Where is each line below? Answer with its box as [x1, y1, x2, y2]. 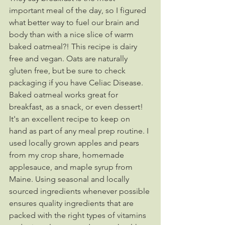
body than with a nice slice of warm [9, 30, 136, 39]
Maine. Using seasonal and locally [9, 174, 131, 184]
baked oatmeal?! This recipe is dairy [9, 42, 139, 51]
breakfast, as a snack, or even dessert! [9, 102, 145, 111]
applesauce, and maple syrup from [9, 162, 135, 172]
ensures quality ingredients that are [9, 198, 136, 208]
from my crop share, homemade [9, 150, 126, 160]
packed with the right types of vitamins [9, 210, 148, 220]
